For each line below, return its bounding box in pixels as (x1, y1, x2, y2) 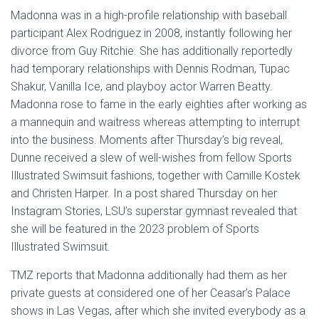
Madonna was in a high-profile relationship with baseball (11, 9, 287, 22)
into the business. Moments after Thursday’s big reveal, (11, 133, 283, 147)
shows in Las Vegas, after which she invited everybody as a (11, 304, 305, 318)
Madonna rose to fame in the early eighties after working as (11, 98, 307, 111)
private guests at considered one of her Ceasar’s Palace (11, 286, 291, 300)
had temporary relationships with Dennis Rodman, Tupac (11, 62, 290, 75)
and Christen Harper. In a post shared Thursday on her (11, 187, 277, 200)
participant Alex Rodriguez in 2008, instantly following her (11, 26, 292, 40)
